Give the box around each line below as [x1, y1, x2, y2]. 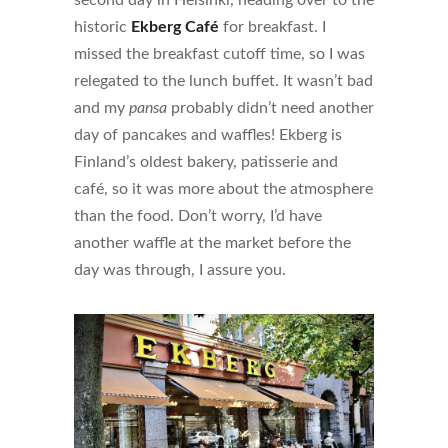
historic [74, 19, 131, 36]
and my [74, 100, 129, 117]
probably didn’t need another [167, 100, 374, 117]
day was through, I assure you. [74, 262, 286, 279]
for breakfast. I [219, 19, 326, 36]
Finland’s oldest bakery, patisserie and [74, 154, 338, 171]
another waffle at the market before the [74, 235, 351, 252]
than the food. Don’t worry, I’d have [74, 208, 322, 225]
